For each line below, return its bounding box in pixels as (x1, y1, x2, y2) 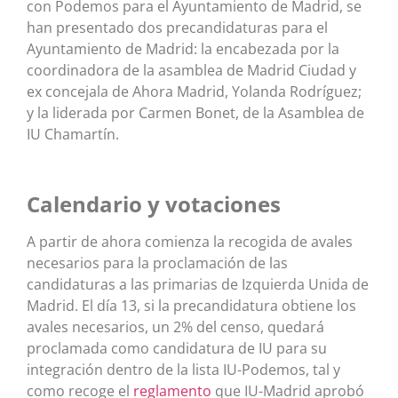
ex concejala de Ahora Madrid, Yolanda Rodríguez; (27, 81, 362, 101)
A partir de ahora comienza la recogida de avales (27, 231, 353, 251)
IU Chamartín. (27, 123, 119, 144)
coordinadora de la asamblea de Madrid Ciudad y (27, 60, 356, 80)
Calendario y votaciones (27, 188, 281, 219)
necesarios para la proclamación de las (27, 252, 288, 273)
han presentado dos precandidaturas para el (27, 17, 328, 37)
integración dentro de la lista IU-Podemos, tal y (27, 359, 340, 379)
